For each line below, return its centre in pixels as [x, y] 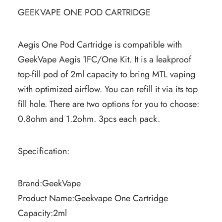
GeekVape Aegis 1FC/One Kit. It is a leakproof [105, 59]
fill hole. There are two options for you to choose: [109, 104]
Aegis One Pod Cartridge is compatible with [100, 45]
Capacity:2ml [42, 213]
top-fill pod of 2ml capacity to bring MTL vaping [107, 74]
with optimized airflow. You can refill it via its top [108, 89]
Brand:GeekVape [49, 183]
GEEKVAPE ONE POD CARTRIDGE [84, 12]
